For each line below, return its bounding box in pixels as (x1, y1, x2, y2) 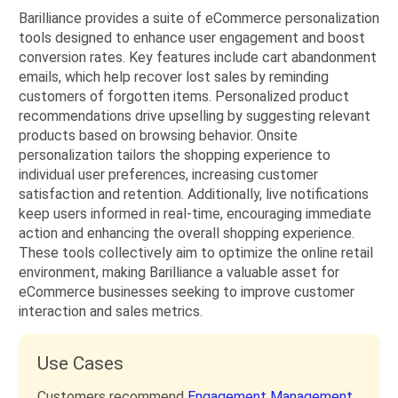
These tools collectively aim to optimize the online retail (19, 244, 373, 261)
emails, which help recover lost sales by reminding (19, 68, 329, 85)
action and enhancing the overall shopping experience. (19, 225, 354, 242)
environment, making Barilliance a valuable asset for (19, 264, 339, 281)
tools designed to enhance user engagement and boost (19, 29, 365, 46)
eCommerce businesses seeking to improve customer (19, 283, 354, 300)
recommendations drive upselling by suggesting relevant (19, 107, 370, 124)
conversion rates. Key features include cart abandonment (19, 49, 377, 66)
